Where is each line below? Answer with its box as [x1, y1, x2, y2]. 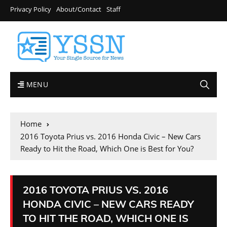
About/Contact [56, 5, 101, 14]
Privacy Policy [10, 5, 51, 14]
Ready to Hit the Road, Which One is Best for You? [20, 143, 194, 154]
